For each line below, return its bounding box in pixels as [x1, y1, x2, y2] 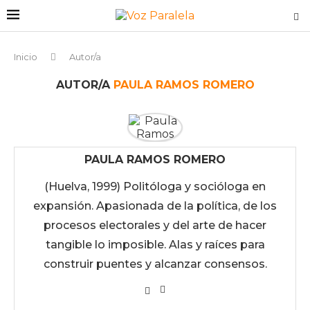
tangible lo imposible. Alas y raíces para [45, 238, 265, 251]
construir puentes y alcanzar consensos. [43, 257, 267, 271]
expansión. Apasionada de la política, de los [33, 199, 277, 212]
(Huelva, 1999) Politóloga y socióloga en [44, 180, 266, 193]
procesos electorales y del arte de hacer [44, 219, 266, 232]
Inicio [14, 51, 37, 62]
